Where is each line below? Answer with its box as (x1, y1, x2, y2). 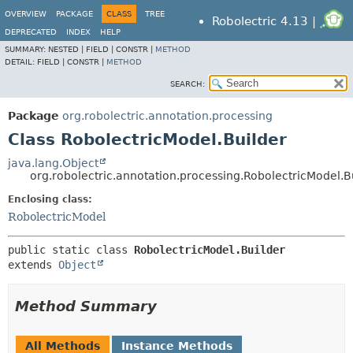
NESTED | (48, 45, 86, 54)
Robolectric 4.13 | (212, 14, 321, 28)
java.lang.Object (8, 157, 98, 169)
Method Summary (15, 298, 157, 314)
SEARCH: (170, 80, 205, 88)
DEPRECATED (5, 28, 57, 36)
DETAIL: (5, 58, 37, 66)
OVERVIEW (5, 9, 46, 18)
